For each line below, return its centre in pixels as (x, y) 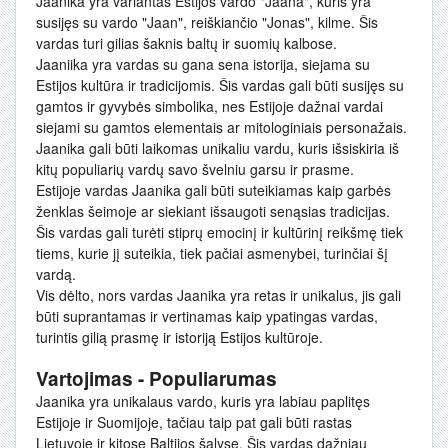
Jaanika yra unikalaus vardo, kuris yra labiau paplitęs (203, 401)
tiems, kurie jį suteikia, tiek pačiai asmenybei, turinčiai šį (212, 253)
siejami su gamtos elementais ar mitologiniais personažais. (221, 127)
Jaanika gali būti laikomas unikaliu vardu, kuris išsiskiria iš (217, 148)
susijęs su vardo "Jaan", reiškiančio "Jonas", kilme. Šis (207, 22)
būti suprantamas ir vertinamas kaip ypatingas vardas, (207, 316)
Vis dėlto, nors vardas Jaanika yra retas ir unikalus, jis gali (218, 295)
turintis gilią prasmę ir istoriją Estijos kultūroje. (179, 337)
